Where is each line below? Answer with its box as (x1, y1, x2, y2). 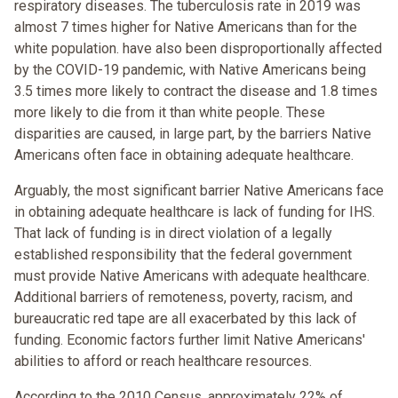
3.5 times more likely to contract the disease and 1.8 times (14, 83, 378, 100)
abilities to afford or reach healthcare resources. (14, 353, 312, 370)
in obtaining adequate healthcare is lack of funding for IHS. (14, 203, 375, 221)
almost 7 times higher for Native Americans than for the (14, 19, 357, 36)
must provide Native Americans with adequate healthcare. (14, 267, 370, 285)
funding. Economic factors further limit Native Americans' (14, 331, 365, 349)
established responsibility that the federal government (14, 246, 352, 264)
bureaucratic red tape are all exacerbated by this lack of (14, 310, 357, 328)
